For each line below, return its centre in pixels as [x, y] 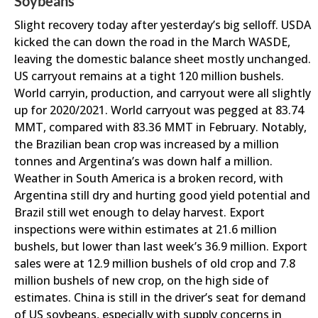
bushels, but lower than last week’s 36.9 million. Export [161, 246]
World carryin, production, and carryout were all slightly [163, 93]
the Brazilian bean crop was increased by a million [147, 144]
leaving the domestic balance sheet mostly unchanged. [163, 59]
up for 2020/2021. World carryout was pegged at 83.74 [159, 110]
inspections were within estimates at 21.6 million [146, 229]
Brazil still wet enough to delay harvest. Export [139, 212]
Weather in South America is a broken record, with [149, 178]
